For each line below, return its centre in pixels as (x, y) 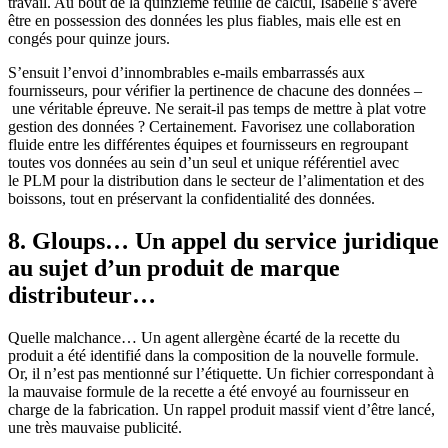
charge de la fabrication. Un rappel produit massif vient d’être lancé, (221, 409)
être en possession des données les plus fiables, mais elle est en (204, 21)
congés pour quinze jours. (89, 39)
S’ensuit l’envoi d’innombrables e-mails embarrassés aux (186, 73)
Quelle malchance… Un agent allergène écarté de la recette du (204, 337)
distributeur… (82, 295)
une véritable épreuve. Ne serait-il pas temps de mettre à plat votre (217, 109)
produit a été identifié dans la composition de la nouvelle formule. (213, 355)
